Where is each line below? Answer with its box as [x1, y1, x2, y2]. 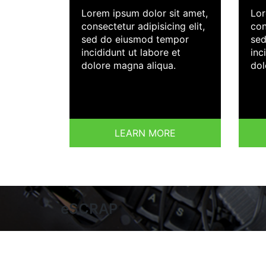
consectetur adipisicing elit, [81, 20, 205, 33]
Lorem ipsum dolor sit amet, [81, 7, 208, 20]
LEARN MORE [115, 127, 176, 140]
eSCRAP [61, 200, 118, 218]
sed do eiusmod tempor [81, 33, 189, 46]
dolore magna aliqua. [81, 59, 176, 72]
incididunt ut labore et [81, 46, 180, 59]
